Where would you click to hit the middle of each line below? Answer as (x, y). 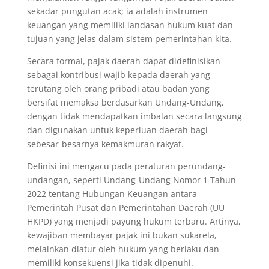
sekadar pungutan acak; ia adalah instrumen (117, 11)
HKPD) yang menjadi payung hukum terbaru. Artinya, (134, 222)
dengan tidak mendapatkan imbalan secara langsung (134, 116)
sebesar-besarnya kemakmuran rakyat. (105, 144)
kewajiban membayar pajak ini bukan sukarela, (122, 235)
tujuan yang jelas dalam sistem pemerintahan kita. (129, 39)
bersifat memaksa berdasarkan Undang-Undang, (125, 103)
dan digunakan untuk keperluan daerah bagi (117, 130)
